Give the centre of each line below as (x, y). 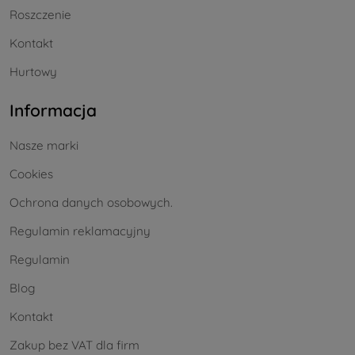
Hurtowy (33, 72)
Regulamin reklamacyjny (80, 231)
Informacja (53, 111)
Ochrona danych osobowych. (91, 203)
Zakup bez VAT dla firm (74, 345)
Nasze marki (44, 146)
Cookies (31, 174)
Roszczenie (40, 15)
